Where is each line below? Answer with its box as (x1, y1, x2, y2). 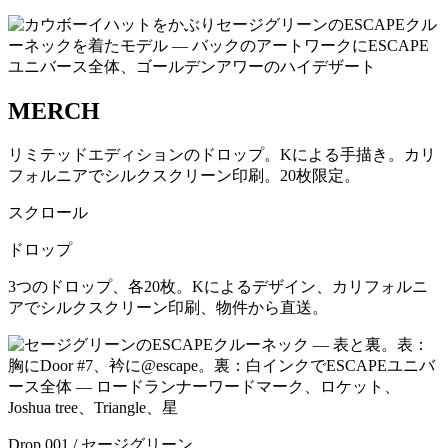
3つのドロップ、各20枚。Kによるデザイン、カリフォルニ (8, 277, 428, 295)
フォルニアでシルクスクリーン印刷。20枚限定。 (8, 166, 360, 184)
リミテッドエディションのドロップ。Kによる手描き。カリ (8, 145, 436, 163)
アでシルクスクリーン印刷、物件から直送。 (8, 298, 328, 316)
